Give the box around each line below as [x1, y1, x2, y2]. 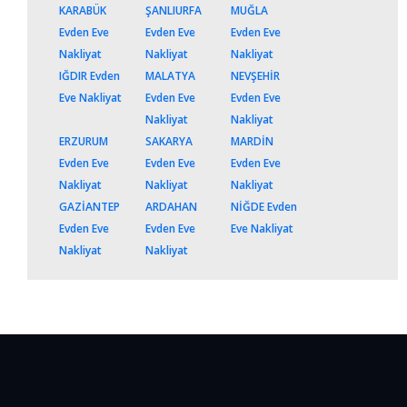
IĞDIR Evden [59, 68, 120, 84]
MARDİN [231, 134, 274, 150]
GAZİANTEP [59, 199, 120, 215]
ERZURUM [59, 134, 108, 150]
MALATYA [144, 68, 195, 84]
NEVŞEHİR [231, 68, 281, 84]
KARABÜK [59, 3, 106, 19]
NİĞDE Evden [231, 199, 298, 215]
